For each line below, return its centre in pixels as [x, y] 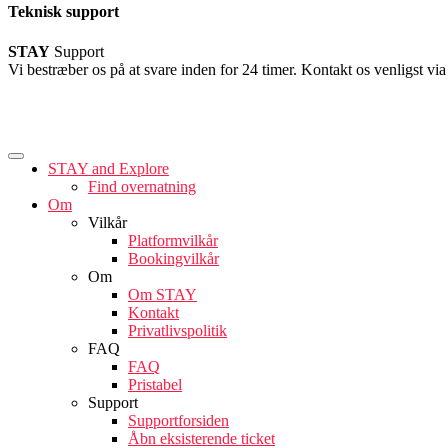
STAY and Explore [108, 168]
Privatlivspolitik [177, 330]
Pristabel [155, 384]
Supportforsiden [178, 420]
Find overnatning [142, 186]
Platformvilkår [173, 240]
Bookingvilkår [173, 258]
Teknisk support [63, 12]
